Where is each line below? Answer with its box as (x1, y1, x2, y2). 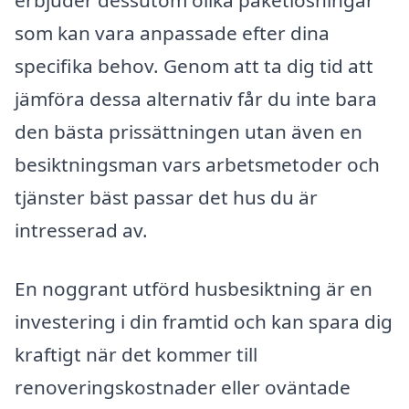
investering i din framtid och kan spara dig (15, 308, 393, 334)
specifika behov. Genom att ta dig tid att (15, 53, 373, 79)
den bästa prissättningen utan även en (15, 119, 362, 145)
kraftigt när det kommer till (15, 341, 257, 367)
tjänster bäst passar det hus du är (15, 184, 318, 211)
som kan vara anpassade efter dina (15, 20, 330, 47)
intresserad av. (15, 217, 148, 244)
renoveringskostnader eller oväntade (15, 373, 351, 400)
